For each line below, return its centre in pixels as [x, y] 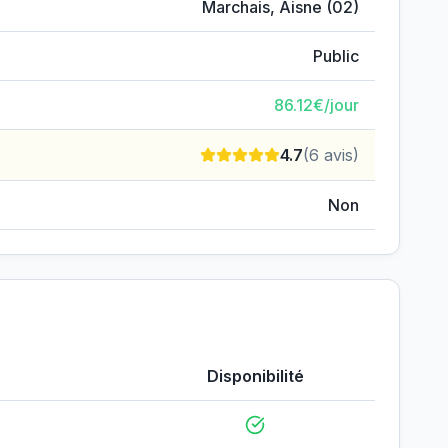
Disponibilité [255, 376]
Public [336, 56]
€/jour [336, 105]
